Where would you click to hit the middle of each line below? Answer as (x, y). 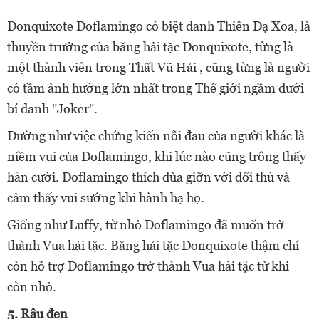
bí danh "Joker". (52, 109)
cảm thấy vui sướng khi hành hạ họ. (106, 198)
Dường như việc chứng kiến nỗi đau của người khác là (156, 136)
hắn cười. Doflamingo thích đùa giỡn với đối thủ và (148, 177)
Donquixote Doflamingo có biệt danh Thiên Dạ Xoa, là (159, 26)
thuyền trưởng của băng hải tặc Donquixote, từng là (150, 47)
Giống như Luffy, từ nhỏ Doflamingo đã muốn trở (146, 225)
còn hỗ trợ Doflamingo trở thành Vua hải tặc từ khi (148, 266)
